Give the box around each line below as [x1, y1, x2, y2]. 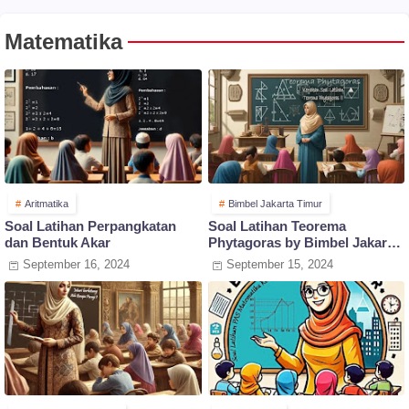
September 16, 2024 [23, 257, 130, 272]
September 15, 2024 [225, 257, 333, 272]
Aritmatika [25, 198, 68, 210]
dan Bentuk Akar [5, 235, 110, 251]
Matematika [5, 29, 122, 55]
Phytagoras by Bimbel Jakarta [207, 235, 399, 251]
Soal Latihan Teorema [207, 218, 346, 235]
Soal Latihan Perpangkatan [5, 218, 176, 235]
